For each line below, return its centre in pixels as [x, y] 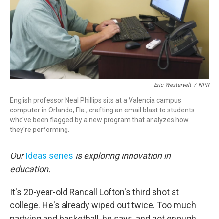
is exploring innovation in [122, 156]
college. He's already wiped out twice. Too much [103, 205]
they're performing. [40, 130]
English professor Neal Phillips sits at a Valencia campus [96, 100]
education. [30, 169]
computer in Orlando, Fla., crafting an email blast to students [102, 110]
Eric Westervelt [173, 85]
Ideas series [49, 156]
